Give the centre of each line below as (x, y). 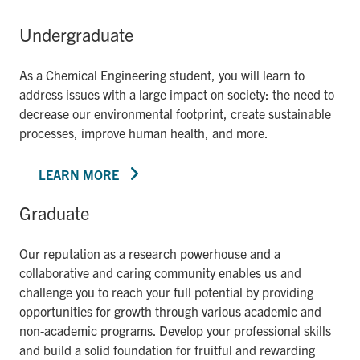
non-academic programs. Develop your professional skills (175, 330)
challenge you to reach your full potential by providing (166, 291)
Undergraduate (76, 34)
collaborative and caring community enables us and (160, 272)
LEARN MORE (79, 174)
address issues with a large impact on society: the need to (177, 94)
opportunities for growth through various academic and (170, 311)
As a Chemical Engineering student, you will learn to (162, 74)
